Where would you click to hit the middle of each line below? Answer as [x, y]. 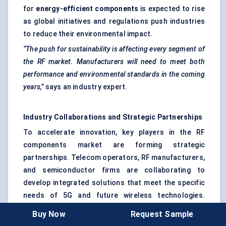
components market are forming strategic [114, 145]
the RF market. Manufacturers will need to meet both [114, 62]
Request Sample [162, 214]
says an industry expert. [86, 87]
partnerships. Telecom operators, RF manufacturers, [114, 158]
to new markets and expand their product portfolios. [114, 221]
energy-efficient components [87, 9]
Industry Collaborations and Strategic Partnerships [113, 117]
